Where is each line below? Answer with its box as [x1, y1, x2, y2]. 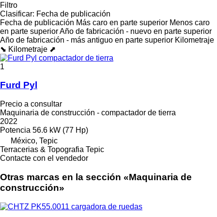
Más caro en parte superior [76, 18, 168, 27]
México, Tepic [11, 137, 58, 145]
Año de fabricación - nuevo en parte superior [60, 27, 212, 35]
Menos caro [170, 18, 210, 27]
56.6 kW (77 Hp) [32, 126, 88, 135]
